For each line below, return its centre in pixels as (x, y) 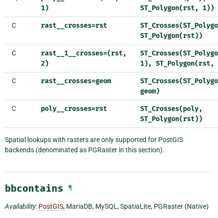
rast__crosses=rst (74, 26)
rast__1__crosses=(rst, (84, 54)
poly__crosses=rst (74, 109)
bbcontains (34, 189)
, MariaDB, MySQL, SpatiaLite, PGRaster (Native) (136, 207)
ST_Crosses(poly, (171, 109)
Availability (20, 207)
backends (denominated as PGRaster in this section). (85, 150)
